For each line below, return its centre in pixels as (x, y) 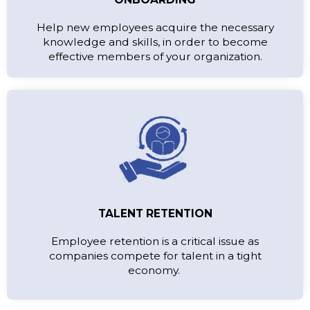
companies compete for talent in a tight (155, 256)
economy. (155, 270)
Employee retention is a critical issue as (155, 241)
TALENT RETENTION (155, 213)
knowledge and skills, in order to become (155, 42)
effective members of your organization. (155, 56)
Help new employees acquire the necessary (155, 27)
